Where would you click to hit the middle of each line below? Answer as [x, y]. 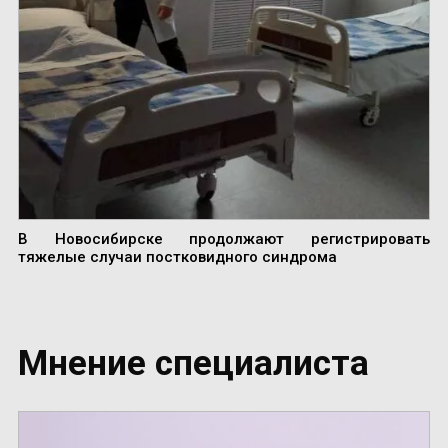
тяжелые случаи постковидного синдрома [177, 257]
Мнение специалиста [193, 364]
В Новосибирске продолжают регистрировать [224, 239]
